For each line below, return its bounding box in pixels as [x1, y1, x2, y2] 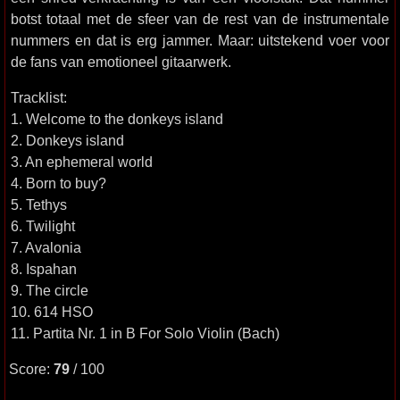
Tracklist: [11, 89, 67, 105]
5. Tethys [11, 196, 67, 212]
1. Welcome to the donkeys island [11, 111, 223, 127]
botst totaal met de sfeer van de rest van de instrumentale [11, 11, 389, 27]
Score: [9, 361, 54, 377]
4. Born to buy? [11, 175, 106, 191]
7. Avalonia [11, 239, 81, 255]
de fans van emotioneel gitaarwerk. [11, 54, 231, 70]
